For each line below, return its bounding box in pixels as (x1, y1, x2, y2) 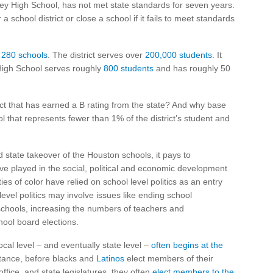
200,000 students (145, 50, 212, 60)
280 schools (1, 50, 48, 60)
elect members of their (124, 253, 213, 263)
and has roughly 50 (154, 63, 230, 73)
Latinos (96, 253, 124, 263)
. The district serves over (48, 50, 145, 60)
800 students (104, 63, 154, 73)
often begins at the (151, 240, 223, 250)
